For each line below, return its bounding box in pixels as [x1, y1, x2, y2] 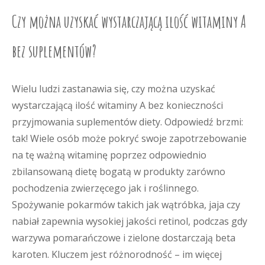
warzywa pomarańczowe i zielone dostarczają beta [12, 231, 235, 244]
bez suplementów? [12, 41, 96, 62]
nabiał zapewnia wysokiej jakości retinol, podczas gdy [12, 215, 247, 228]
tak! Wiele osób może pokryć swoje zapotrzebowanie [12, 132, 247, 145]
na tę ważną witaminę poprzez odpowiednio [12, 148, 206, 161]
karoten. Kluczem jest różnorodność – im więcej [12, 248, 222, 261]
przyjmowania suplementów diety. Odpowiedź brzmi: [12, 115, 243, 128]
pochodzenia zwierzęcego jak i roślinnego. [12, 182, 199, 195]
